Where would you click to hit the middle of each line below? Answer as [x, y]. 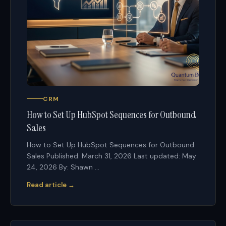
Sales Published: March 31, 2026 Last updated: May [111, 156]
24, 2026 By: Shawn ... [63, 167]
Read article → [51, 185]
